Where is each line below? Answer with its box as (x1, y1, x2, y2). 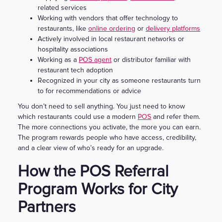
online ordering (88, 24, 135, 33)
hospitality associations (38, 45, 108, 54)
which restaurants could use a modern (18, 112, 138, 121)
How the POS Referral (18, 162, 168, 181)
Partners (18, 197, 76, 217)
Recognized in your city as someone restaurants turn (38, 76, 201, 85)
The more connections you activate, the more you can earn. (18, 122, 201, 131)
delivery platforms (146, 24, 200, 33)
